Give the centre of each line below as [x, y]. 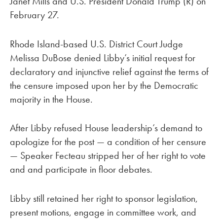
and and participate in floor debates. [81, 169]
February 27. [35, 15]
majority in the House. [51, 99]
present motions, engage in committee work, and [103, 212]
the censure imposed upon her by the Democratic [104, 85]
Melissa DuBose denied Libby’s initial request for [103, 57]
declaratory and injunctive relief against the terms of [109, 71]
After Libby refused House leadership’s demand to [106, 128]
